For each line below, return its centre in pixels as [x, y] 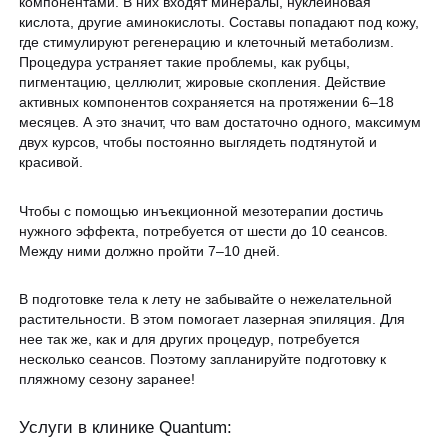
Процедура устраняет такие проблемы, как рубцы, [185, 62]
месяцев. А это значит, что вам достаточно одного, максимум [220, 122]
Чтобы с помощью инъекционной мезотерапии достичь [201, 210]
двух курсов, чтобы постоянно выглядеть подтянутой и [198, 142]
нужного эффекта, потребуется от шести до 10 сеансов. [204, 230]
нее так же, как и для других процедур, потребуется [190, 339]
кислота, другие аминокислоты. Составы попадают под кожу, [219, 22]
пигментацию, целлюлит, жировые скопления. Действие [203, 82]
